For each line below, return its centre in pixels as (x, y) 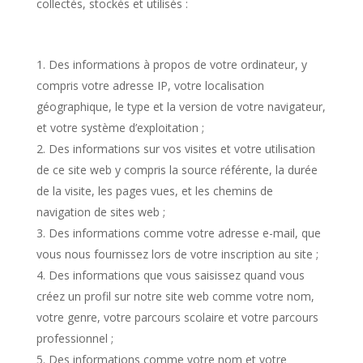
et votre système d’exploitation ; (120, 128)
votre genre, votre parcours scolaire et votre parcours (177, 317)
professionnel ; (75, 338)
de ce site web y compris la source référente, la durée (177, 170)
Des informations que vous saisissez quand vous (176, 275)
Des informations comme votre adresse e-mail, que (184, 233)
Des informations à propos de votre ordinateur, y (177, 64)
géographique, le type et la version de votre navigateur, (181, 107)
